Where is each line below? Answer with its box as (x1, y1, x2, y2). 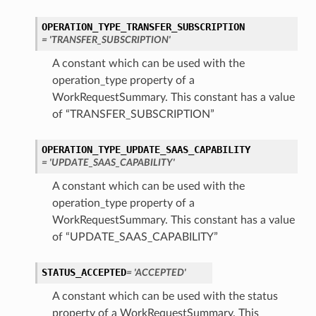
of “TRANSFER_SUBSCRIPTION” (51, 109, 214, 121)
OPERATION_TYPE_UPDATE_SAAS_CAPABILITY (41, 144, 250, 156)
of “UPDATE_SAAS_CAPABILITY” (51, 231, 218, 243)
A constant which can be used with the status (51, 291, 278, 303)
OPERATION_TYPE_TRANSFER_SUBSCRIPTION (41, 21, 245, 33)
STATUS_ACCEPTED (41, 267, 126, 279)
